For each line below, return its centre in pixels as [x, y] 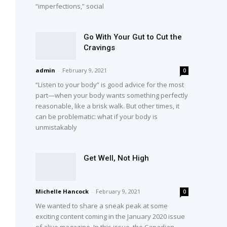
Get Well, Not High [117, 158]
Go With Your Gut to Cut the [133, 37]
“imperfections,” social [70, 6]
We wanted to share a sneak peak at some [102, 205]
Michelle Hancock [62, 191]
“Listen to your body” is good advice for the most [110, 84]
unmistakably [56, 127]
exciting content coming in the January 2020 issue [110, 216]
